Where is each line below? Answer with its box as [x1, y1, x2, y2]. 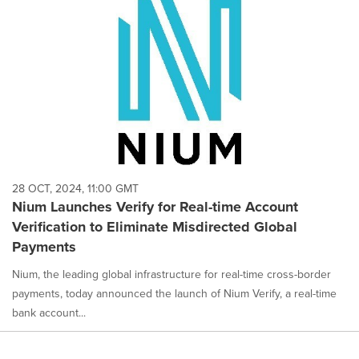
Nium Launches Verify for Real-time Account [12, 196, 298, 217]
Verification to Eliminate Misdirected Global [12, 216, 297, 237]
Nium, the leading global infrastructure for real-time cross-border [12, 266, 331, 283]
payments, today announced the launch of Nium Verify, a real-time [12, 285, 337, 302]
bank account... [12, 305, 86, 321]
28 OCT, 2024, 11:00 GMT [12, 180, 139, 197]
